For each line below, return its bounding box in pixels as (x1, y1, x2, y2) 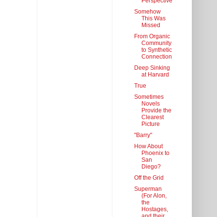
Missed (141, 22, 160, 29)
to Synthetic (141, 46, 172, 54)
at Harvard (141, 71, 169, 78)
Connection (141, 53, 172, 61)
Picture (141, 121, 160, 128)
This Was (141, 15, 166, 22)
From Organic (134, 33, 170, 40)
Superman (134, 186, 162, 193)
